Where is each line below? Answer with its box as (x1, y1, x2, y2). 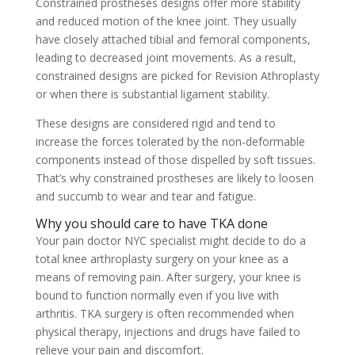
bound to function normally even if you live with (35, 288, 279, 303)
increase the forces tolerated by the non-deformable (35, 134, 305, 149)
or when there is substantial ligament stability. (35, 86, 269, 101)
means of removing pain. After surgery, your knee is (35, 269, 301, 284)
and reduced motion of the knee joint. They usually (35, 13, 296, 29)
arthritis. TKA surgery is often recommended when (35, 306, 294, 321)
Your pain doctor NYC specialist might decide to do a (35, 233, 306, 248)
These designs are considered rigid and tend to (35, 116, 276, 131)
